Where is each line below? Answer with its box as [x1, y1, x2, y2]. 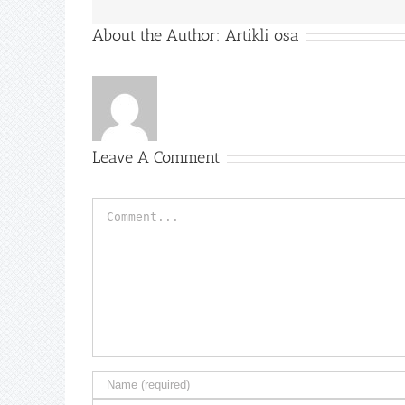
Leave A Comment [92, 147, 220, 168]
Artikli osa [225, 25, 299, 46]
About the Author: [92, 25, 225, 46]
